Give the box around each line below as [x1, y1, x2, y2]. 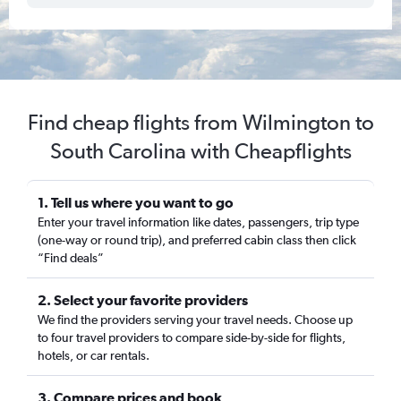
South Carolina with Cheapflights [49, 138, 352, 164]
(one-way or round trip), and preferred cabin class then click [38, 233, 356, 247]
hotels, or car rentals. [38, 348, 149, 363]
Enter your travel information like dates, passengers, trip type [38, 215, 359, 229]
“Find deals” [38, 251, 104, 265]
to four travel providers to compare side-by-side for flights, [38, 330, 346, 345]
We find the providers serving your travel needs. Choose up [38, 312, 353, 327]
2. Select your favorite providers [38, 292, 248, 308]
